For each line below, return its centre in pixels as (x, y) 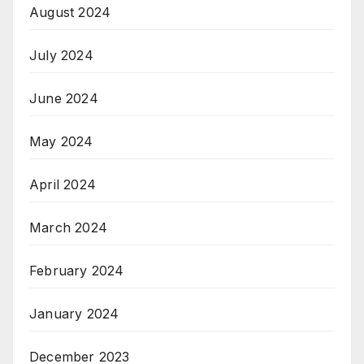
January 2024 (74, 314)
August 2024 (70, 13)
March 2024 (68, 228)
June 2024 (64, 99)
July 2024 (61, 56)
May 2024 (61, 142)
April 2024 (63, 185)
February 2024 (77, 271)
